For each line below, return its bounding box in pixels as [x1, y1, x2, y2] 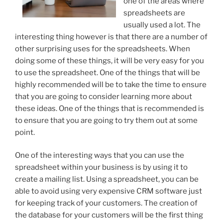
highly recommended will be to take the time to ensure [15, 80, 207, 89]
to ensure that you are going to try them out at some [15, 115, 198, 125]
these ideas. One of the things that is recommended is [15, 104, 204, 113]
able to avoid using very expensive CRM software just [15, 187, 202, 196]
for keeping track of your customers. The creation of [15, 199, 198, 208]
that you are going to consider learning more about [15, 92, 192, 101]
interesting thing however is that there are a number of [15, 32, 208, 41]
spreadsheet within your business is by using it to [15, 163, 188, 172]
